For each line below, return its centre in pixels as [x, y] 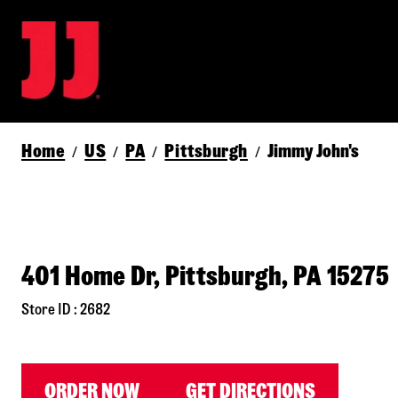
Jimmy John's [313, 151]
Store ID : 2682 [66, 310]
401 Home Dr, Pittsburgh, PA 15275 [205, 276]
